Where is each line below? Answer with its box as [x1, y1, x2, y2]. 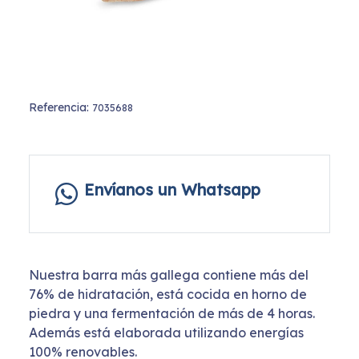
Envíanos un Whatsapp [84, 179, 260, 200]
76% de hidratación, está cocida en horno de [29, 286, 307, 303]
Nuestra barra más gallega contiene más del [29, 267, 309, 284]
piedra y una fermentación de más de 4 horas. [29, 305, 315, 322]
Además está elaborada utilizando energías [29, 325, 304, 341]
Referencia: [29, 100, 92, 115]
